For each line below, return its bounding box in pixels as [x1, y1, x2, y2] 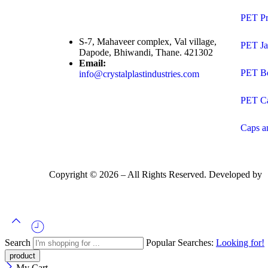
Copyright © [49, 169, 99, 179]
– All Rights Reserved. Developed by [118, 169, 264, 179]
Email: [79, 57, 106, 68]
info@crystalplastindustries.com [79, 68, 199, 79]
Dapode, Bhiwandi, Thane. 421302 [79, 47, 213, 57]
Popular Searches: [146, 237, 216, 248]
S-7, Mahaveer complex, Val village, [79, 36, 217, 47]
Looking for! [216, 237, 264, 248]
